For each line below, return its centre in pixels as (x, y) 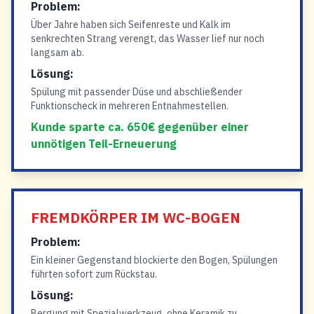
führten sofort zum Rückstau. (94, 274)
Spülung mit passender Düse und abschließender (137, 92)
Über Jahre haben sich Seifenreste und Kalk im (131, 25)
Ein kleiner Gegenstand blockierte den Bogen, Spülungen (154, 260)
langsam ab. (57, 53)
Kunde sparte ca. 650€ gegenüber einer (140, 127)
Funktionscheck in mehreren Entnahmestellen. (130, 106)
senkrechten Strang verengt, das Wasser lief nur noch (148, 39)
